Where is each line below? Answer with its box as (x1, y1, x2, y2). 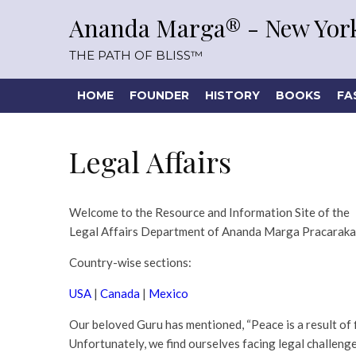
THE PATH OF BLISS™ (69, 48, 203, 63)
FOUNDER (130, 88, 189, 103)
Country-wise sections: (69, 255, 194, 269)
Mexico (149, 286, 188, 300)
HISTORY (205, 88, 260, 103)
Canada (100, 286, 140, 300)
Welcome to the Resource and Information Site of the (69, 205, 350, 219)
